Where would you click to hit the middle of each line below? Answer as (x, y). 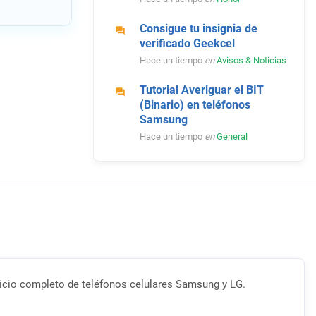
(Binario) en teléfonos (195, 105)
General (232, 137)
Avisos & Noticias (251, 61)
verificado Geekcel (187, 44)
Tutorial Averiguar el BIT (201, 90)
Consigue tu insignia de (198, 29)
